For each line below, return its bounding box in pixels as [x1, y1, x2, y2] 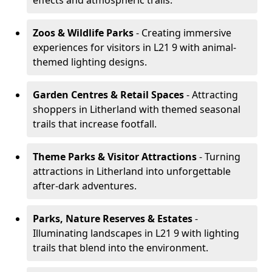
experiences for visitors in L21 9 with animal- [33, 41, 236, 54]
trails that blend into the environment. [33, 241, 208, 254]
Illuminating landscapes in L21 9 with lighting [33, 226, 239, 240]
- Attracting [184, 88, 238, 101]
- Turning [197, 150, 240, 163]
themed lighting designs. [33, 55, 147, 69]
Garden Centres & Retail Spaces [33, 88, 184, 101]
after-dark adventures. [33, 179, 137, 192]
